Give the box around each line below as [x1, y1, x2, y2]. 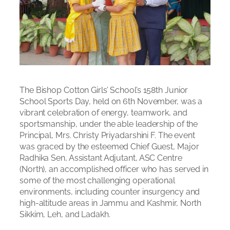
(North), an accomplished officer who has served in [20, 164, 208, 174]
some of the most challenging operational [20, 175, 175, 185]
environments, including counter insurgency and [20, 186, 200, 197]
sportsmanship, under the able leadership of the [20, 119, 198, 129]
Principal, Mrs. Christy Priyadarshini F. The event [20, 130, 195, 140]
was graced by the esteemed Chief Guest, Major [20, 141, 199, 151]
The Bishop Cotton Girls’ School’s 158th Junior [20, 85, 188, 95]
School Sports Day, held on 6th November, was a [20, 96, 203, 106]
